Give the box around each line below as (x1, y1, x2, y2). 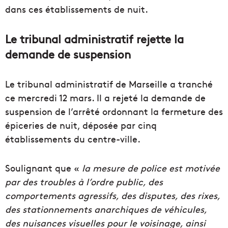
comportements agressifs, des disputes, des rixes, (5, 189, 220, 202)
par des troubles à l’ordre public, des (5, 175, 163, 188)
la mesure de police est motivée (82, 161, 220, 175)
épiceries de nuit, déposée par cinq (5, 119, 157, 132)
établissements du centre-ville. (5, 132, 140, 146)
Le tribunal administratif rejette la (5, 31, 184, 47)
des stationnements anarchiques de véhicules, (5, 203, 207, 216)
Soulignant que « (5, 161, 82, 175)
